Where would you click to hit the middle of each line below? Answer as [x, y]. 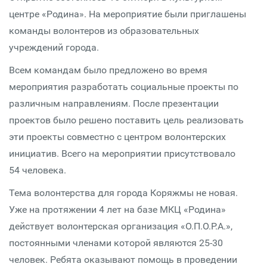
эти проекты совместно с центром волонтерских [117, 137]
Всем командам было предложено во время [108, 70]
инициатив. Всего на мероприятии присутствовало [122, 153]
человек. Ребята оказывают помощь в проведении [123, 260]
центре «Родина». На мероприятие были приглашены [128, 14]
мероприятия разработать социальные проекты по [124, 87]
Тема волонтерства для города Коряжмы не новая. [123, 193]
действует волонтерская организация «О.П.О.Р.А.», [121, 226]
